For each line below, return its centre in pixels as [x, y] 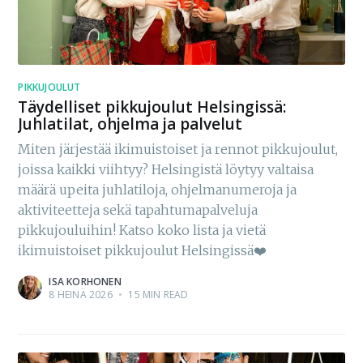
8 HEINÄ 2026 [81, 294]
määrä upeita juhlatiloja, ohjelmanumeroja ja [158, 189]
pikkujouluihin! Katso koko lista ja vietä [142, 230]
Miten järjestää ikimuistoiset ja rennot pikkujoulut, [178, 149]
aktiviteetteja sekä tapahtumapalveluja [138, 209]
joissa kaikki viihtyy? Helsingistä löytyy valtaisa [166, 169]
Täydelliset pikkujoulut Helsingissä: [152, 107]
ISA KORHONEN [85, 281]
